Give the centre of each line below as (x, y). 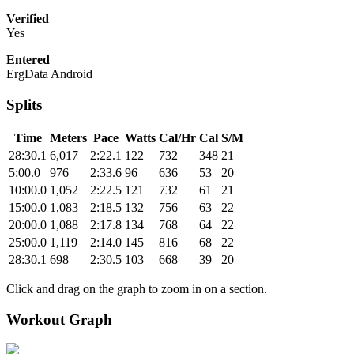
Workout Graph (59, 319)
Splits (24, 105)
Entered (28, 60)
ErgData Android (49, 74)
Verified (28, 19)
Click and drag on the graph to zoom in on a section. (137, 288)
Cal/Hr (177, 137)
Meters (68, 137)
